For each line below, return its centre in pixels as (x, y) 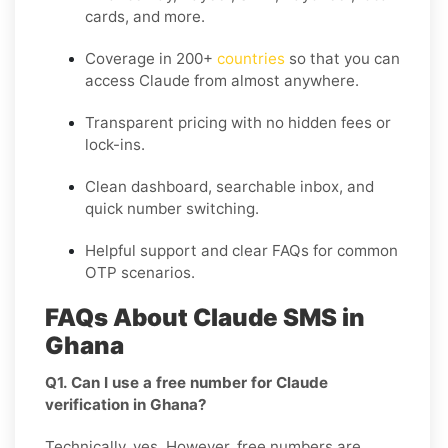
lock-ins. (115, 144)
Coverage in (130, 58)
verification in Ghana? (126, 404)
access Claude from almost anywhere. (222, 80)
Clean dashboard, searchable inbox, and (229, 186)
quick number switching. (172, 208)
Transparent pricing (156, 122)
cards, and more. (145, 16)
